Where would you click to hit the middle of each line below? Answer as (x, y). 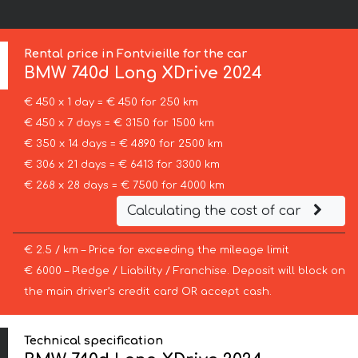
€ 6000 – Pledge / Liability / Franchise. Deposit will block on (184, 271)
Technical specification (94, 340)
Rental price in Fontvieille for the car (136, 54)
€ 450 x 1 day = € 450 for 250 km (111, 103)
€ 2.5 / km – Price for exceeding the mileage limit (156, 251)
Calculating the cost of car (216, 211)
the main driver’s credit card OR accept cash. (147, 292)
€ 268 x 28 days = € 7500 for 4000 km (124, 186)
